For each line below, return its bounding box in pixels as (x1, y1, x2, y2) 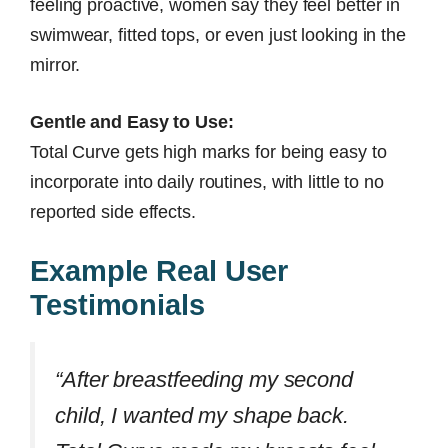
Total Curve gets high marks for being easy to (30, 141, 387, 162)
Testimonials (30, 288, 205, 321)
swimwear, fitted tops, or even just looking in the (30, 24, 406, 45)
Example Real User (30, 254, 289, 287)
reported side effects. (30, 201, 196, 222)
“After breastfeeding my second (55, 366, 353, 392)
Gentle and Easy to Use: (30, 111, 234, 132)
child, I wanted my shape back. (55, 402, 349, 428)
